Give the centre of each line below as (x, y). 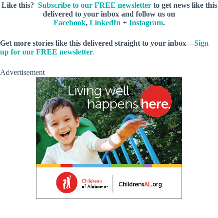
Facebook (69, 22)
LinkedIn (105, 22)
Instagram (146, 22)
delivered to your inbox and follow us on (109, 14)
